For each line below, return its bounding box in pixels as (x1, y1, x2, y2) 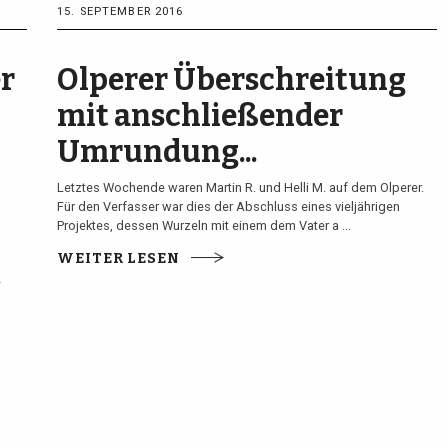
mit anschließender (57, 97, 344, 134)
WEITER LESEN (57, 250, 180, 268)
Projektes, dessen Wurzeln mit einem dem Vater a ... (57, 217, 352, 233)
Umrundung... (57, 133, 258, 170)
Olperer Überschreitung (57, 61, 407, 98)
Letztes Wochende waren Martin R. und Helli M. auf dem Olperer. (57, 179, 425, 195)
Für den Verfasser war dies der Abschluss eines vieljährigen (57, 198, 401, 214)
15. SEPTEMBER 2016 (57, 5, 184, 19)
